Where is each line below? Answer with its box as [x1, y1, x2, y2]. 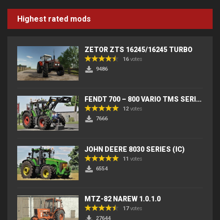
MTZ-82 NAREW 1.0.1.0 [84, 195, 161, 203]
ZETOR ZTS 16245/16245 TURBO [84, 45, 192, 54]
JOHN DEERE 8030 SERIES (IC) [84, 145, 185, 153]
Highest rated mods [17, 14, 91, 24]
